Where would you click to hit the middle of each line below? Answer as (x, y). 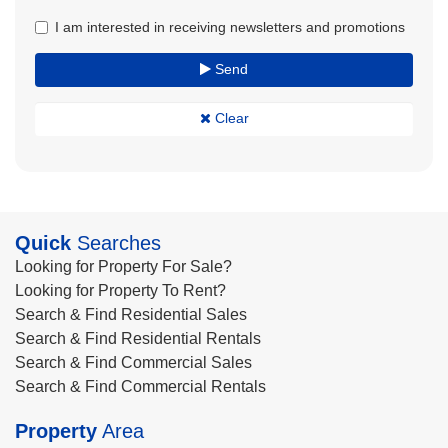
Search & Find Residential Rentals (138, 338)
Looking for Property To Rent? (120, 290)
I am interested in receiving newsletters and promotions (230, 27)
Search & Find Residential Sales (131, 314)
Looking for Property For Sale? (123, 266)
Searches (116, 243)
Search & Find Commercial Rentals (140, 386)
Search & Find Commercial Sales (133, 362)
